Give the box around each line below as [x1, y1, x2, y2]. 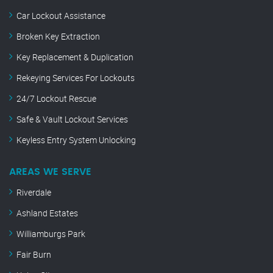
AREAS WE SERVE [9, 167, 91, 177]
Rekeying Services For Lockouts [16, 72, 135, 84]
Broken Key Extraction [16, 30, 100, 43]
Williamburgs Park [16, 228, 85, 240]
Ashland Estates [16, 207, 78, 219]
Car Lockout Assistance [16, 10, 105, 22]
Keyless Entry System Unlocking [16, 134, 136, 146]
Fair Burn [16, 249, 51, 261]
